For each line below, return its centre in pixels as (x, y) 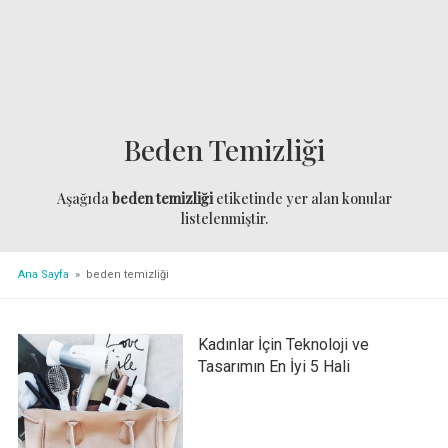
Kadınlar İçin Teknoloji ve (283, 344)
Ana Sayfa (43, 274)
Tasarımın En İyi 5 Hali (273, 366)
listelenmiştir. (224, 219)
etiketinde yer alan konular (302, 199)
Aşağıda (84, 199)
